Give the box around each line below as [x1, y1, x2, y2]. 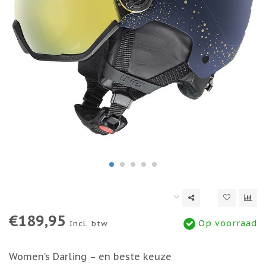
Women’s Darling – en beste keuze [9, 251, 172, 263]
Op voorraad [195, 217, 257, 229]
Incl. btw [69, 218, 108, 229]
